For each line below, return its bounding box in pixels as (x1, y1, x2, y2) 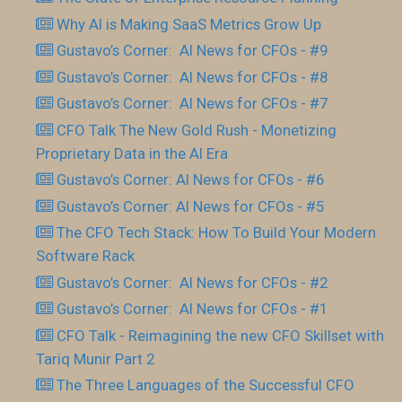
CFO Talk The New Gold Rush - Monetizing (57, 120, 337, 139)
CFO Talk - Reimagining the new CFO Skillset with (57, 326, 385, 345)
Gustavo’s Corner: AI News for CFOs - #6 (57, 170, 325, 188)
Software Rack (36, 247, 135, 265)
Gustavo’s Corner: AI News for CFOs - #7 (57, 94, 328, 112)
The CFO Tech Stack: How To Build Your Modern (57, 223, 377, 241)
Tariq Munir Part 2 (36, 349, 154, 368)
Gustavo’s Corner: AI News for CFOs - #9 (57, 41, 328, 59)
